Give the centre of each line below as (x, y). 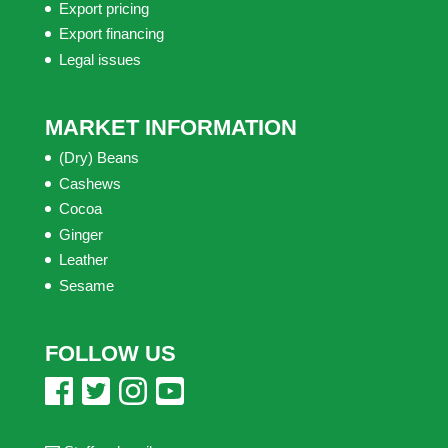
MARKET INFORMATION (170, 128)
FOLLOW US (110, 354)
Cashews (89, 183)
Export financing (111, 33)
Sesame (86, 285)
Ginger (80, 234)
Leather (83, 260)
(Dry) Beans (98, 158)
